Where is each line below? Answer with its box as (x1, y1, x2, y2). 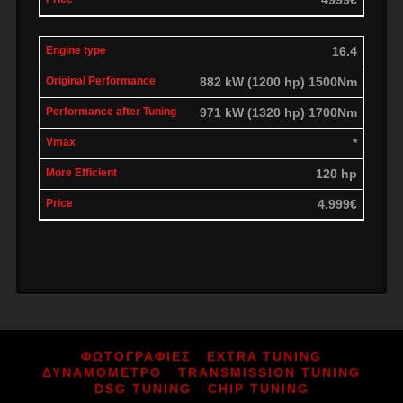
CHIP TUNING (207, 381, 309, 396)
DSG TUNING (94, 381, 192, 396)
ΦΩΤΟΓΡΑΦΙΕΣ (81, 348, 191, 363)
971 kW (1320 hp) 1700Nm (200, 104, 357, 120)
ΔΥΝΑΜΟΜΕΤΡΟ (42, 364, 162, 380)
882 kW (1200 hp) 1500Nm (200, 74, 357, 89)
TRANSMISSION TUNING (178, 364, 361, 380)
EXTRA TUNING (207, 348, 322, 363)
